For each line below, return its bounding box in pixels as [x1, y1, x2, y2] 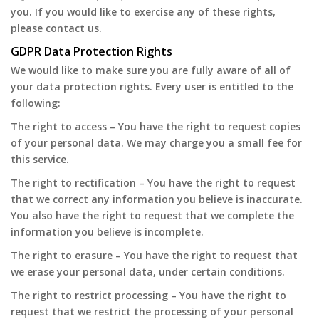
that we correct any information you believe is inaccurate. [11, 192, 303, 206]
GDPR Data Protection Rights [11, 43, 172, 59]
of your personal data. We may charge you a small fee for [11, 136, 302, 150]
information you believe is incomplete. [11, 225, 204, 239]
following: [11, 96, 61, 110]
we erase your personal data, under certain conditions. [11, 265, 285, 278]
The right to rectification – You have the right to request [11, 176, 296, 189]
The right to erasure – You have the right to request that [11, 249, 298, 262]
